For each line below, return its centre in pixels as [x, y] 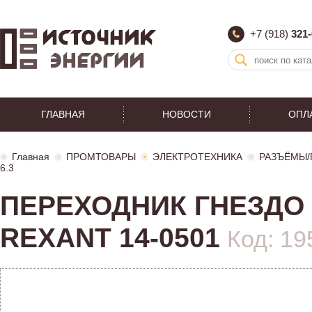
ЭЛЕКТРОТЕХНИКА [197, 157]
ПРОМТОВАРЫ [101, 157]
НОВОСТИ [187, 114]
